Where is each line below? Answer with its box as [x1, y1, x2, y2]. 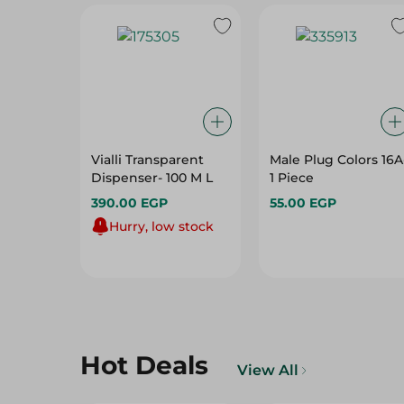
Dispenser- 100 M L [166, 170, 213, 186]
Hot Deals [80, 350, 208, 381]
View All [237, 362, 298, 379]
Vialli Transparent [91, 151, 204, 168]
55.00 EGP [269, 195, 336, 211]
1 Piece [269, 170, 314, 186]
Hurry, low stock [109, 218, 214, 234]
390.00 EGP [91, 195, 168, 211]
